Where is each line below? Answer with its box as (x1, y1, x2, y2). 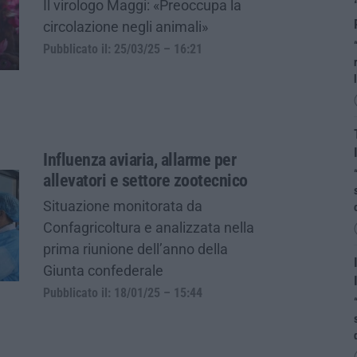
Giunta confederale (43, 261, 163, 279)
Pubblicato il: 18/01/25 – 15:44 (43, 285, 202, 300)
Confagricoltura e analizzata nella (43, 218, 254, 236)
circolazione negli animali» (43, 18, 208, 36)
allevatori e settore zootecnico (43, 170, 248, 190)
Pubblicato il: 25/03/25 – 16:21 (43, 42, 202, 57)
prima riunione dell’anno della (43, 240, 228, 257)
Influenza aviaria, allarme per (43, 149, 236, 170)
